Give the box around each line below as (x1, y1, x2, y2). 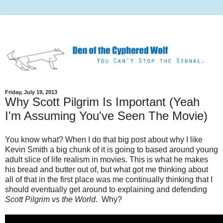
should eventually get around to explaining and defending (5, 185, 207, 194)
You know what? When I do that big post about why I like (5, 135, 203, 144)
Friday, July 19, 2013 (5, 89, 57, 96)
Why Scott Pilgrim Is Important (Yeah (5, 95, 200, 109)
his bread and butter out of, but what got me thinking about (5, 165, 208, 174)
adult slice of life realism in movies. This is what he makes (5, 155, 208, 164)
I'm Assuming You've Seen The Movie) (5, 109, 208, 123)
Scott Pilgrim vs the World (5, 195, 96, 204)
